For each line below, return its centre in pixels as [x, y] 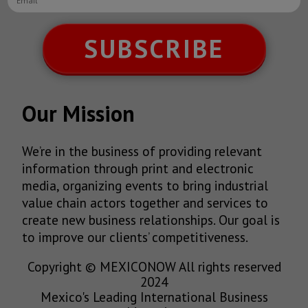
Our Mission [78, 114]
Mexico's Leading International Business [154, 296]
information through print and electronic [138, 168]
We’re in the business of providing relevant [142, 151]
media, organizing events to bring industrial [145, 186]
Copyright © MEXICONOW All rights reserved [154, 266]
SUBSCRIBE [154, 48]
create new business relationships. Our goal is [151, 220]
